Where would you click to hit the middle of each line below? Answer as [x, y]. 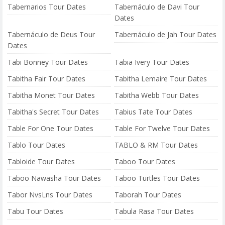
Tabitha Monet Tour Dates [51, 95]
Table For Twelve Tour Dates [162, 128]
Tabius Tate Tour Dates [154, 112]
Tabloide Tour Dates [41, 161]
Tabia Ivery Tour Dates [152, 62]
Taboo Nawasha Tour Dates [54, 178]
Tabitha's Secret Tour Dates [53, 112]
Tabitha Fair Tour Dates [46, 79]
